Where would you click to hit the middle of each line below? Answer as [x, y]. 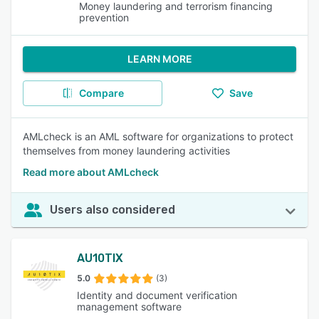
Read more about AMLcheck [91, 172]
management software [129, 307]
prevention [104, 17]
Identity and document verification [157, 295]
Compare [101, 93]
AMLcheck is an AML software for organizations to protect [158, 136]
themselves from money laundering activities [126, 151]
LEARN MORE [159, 59]
